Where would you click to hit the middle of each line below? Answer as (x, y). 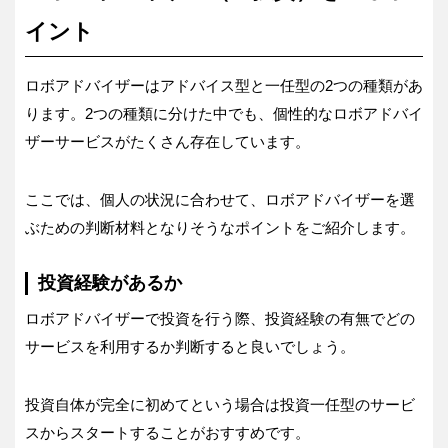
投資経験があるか (110, 283)
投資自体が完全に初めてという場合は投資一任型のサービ (220, 405)
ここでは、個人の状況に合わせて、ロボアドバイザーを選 (220, 200)
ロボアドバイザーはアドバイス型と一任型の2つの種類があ (224, 86)
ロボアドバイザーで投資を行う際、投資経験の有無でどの (220, 319)
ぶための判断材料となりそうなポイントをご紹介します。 (220, 228)
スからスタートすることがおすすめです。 (167, 433)
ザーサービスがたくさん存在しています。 (167, 142)
